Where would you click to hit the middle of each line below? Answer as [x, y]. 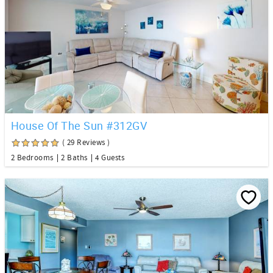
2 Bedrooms [32, 158]
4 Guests [110, 158]
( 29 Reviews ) [86, 143]
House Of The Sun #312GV [79, 126]
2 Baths [74, 158]
